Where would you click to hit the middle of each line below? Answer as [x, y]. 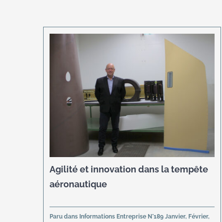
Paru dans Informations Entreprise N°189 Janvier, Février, [130, 217]
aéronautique [79, 184]
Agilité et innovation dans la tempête [129, 169]
